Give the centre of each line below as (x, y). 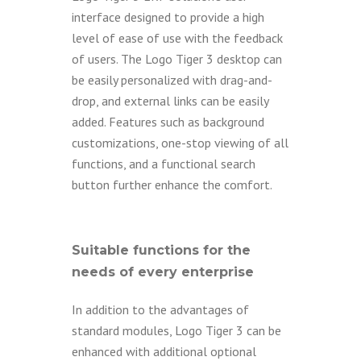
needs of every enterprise (163, 272)
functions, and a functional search (164, 164)
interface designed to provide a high (168, 17)
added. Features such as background (168, 122)
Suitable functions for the (161, 250)
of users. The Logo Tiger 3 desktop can (177, 59)
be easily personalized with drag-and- (172, 80)
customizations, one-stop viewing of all (180, 143)
